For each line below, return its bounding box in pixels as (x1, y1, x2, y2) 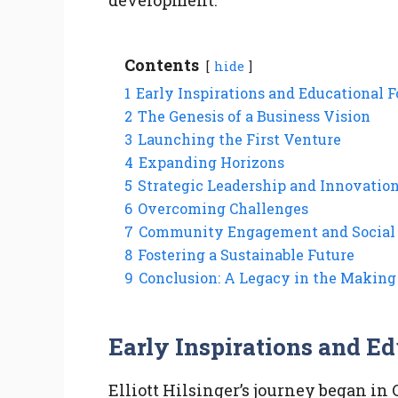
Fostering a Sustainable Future (138, 244, 354, 264)
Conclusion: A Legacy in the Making (139, 267, 396, 287)
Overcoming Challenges (138, 198, 308, 218)
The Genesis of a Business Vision (138, 106, 370, 125)
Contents (124, 53, 199, 76)
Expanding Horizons (139, 152, 284, 171)
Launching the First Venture (138, 129, 341, 148)
